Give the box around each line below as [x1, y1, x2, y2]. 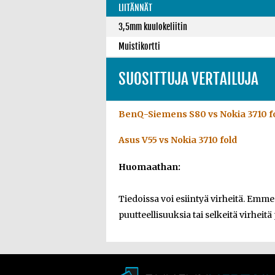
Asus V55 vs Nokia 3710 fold [118, 134, 237, 145]
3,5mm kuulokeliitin [118, 21, 187, 32]
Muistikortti [118, 41, 160, 52]
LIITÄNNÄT [118, 2, 152, 13]
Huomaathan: [118, 161, 180, 172]
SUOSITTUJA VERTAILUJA [118, 69, 258, 88]
